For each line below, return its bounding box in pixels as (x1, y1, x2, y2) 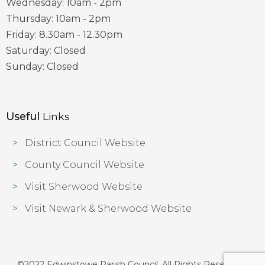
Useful (6, 110, 40, 122)
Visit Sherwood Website (25, 181, 143, 192)
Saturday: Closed (6, 45, 86, 56)
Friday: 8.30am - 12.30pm (6, 29, 122, 40)
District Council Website (25, 137, 146, 148)
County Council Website (25, 159, 144, 170)
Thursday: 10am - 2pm (6, 13, 111, 24)
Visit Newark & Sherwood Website (25, 203, 192, 214)
